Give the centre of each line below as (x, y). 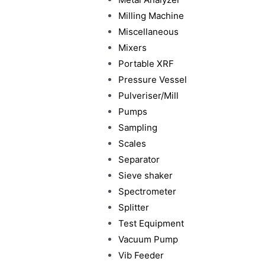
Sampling (138, 127)
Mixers (132, 48)
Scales (132, 143)
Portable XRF (146, 64)
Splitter (133, 207)
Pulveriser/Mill (148, 96)
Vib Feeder (141, 255)
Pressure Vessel (152, 80)
